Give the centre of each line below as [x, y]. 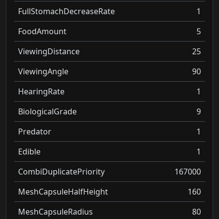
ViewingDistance [49, 51]
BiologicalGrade [47, 111]
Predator [35, 131]
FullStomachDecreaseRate [66, 11]
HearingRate [41, 91]
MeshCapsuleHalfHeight [63, 191]
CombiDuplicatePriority [61, 171]
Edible [29, 151]
